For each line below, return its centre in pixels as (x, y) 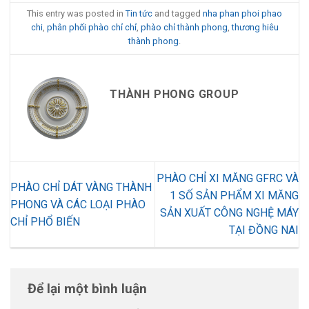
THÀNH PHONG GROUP (175, 94)
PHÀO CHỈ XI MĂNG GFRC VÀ (228, 179)
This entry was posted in (76, 14)
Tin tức (139, 14)
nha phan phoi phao (242, 14)
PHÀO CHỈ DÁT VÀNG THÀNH (81, 187)
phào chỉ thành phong (184, 28)
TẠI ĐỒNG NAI (264, 230)
